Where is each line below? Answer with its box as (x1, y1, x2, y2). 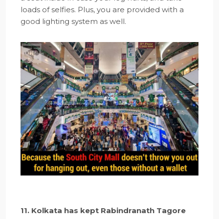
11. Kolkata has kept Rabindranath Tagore (21, 205, 186, 215)
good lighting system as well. (21, 17, 126, 26)
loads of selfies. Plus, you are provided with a (21, 5, 184, 15)
